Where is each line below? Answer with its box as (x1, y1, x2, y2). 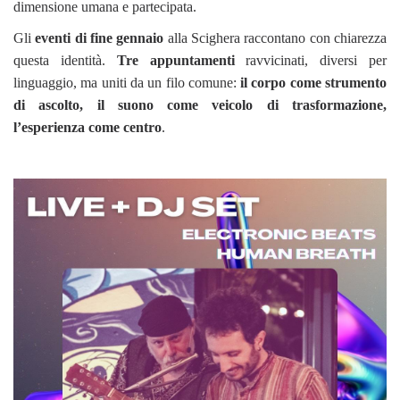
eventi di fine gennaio (35, 29, 164, 46)
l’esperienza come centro (13, 119, 162, 135)
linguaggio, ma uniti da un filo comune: (13, 74, 241, 90)
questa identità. (13, 52, 117, 68)
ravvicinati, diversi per (234, 52, 387, 68)
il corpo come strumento (240, 74, 387, 90)
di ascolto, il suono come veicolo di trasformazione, (13, 96, 387, 112)
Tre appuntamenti (116, 52, 235, 68)
